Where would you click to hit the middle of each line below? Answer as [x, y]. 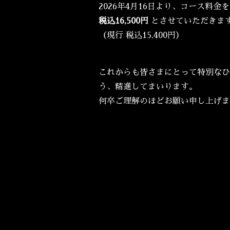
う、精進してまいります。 [148, 87]
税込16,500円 [123, 21]
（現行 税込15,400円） [141, 36]
